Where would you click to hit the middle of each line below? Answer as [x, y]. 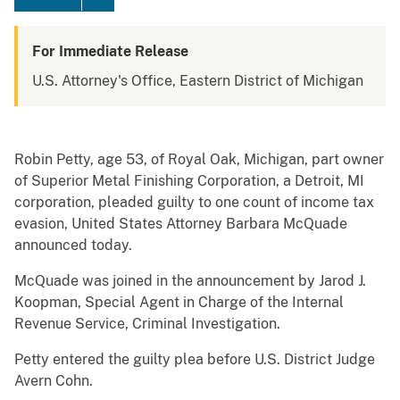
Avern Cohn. [54, 381]
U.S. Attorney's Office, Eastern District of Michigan [198, 81]
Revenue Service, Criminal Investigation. [147, 324]
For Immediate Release [110, 52]
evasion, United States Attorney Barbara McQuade [181, 224]
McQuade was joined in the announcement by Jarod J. [190, 281]
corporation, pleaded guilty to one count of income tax [194, 203]
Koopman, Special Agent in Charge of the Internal [179, 303]
